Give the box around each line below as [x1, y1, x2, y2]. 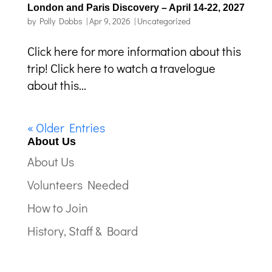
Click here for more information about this [27, 43, 241, 59]
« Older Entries [27, 120, 105, 135]
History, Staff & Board [27, 223, 138, 239]
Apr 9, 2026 [89, 15, 131, 27]
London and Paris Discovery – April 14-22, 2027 [27, 2, 245, 13]
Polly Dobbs [39, 15, 83, 27]
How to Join [27, 200, 88, 216]
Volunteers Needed [27, 177, 129, 192]
